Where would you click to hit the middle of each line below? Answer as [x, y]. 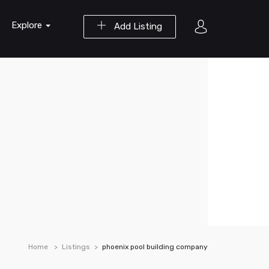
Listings [76, 247]
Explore [28, 25]
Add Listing [137, 26]
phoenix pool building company [155, 247]
